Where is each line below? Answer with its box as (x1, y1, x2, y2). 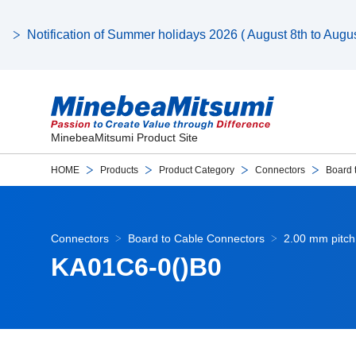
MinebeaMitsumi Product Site (51, 131, 198, 145)
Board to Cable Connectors (128, 231, 265, 245)
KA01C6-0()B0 (51, 253, 222, 281)
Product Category (159, 164, 234, 176)
